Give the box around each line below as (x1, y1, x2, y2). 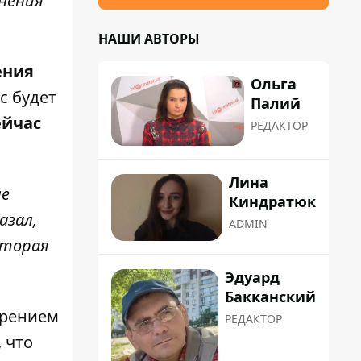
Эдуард (225, 267, 280, 287)
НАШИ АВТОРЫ (98, 30, 200, 48)
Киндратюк (229, 192, 316, 212)
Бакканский (225, 286, 316, 306)
